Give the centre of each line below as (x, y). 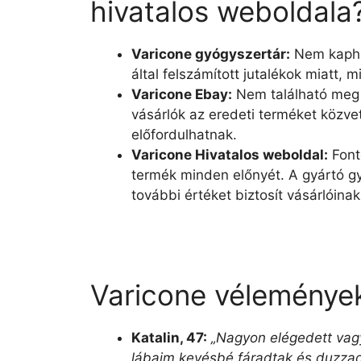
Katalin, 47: (169, 338)
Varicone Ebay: (182, 94)
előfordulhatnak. (184, 134)
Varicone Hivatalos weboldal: (230, 154)
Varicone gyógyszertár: (211, 54)
